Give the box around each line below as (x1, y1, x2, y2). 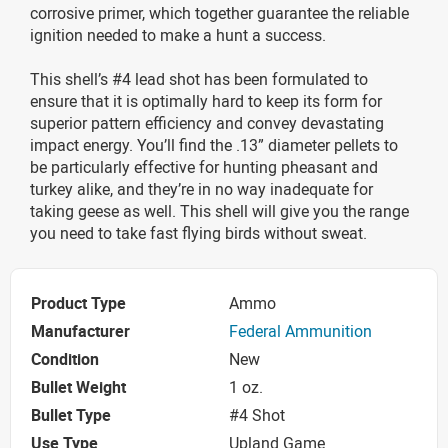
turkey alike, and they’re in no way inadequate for (30, 177, 373, 200)
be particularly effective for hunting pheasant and (30, 155, 378, 178)
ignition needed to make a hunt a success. (30, 23, 326, 46)
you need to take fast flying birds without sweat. (30, 221, 367, 244)
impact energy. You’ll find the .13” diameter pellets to (30, 133, 398, 156)
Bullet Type (31, 404, 111, 427)
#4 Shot (229, 404, 285, 427)
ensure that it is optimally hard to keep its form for (30, 89, 382, 112)
